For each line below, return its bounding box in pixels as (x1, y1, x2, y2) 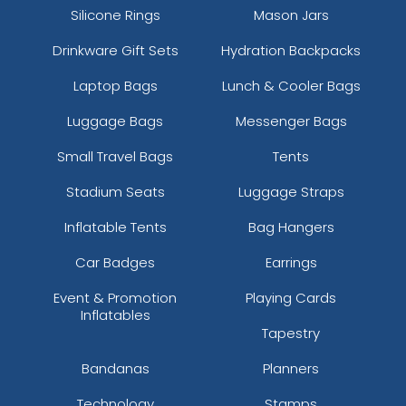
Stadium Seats (65, 181, 165, 201)
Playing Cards (246, 287, 336, 307)
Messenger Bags (235, 111, 347, 130)
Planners (263, 358, 319, 378)
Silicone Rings (70, 5, 160, 24)
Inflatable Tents (63, 217, 167, 237)
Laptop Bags (72, 75, 158, 95)
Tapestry (262, 323, 320, 343)
